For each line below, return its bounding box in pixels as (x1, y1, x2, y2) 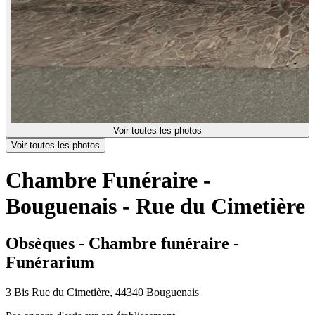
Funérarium (6, 253, 94, 272)
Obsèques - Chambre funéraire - (6, 234, 239, 253)
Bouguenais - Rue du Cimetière (6, 193, 305, 219)
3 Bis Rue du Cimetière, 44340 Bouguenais (6, 286, 199, 299)
